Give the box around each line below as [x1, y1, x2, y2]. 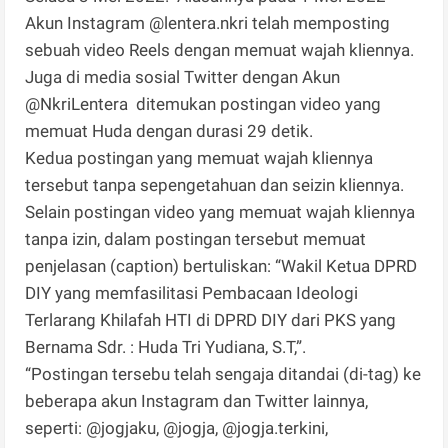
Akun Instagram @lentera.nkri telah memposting [25, 13, 391, 34]
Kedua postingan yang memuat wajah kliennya [25, 148, 374, 169]
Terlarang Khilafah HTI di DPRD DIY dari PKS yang [25, 310, 397, 331]
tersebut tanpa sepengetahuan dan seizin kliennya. [25, 175, 405, 196]
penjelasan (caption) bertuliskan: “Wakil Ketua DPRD [25, 256, 418, 277]
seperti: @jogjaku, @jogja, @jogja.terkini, [25, 418, 329, 439]
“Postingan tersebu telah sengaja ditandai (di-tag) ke [25, 364, 422, 385]
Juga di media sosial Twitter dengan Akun [25, 67, 341, 88]
